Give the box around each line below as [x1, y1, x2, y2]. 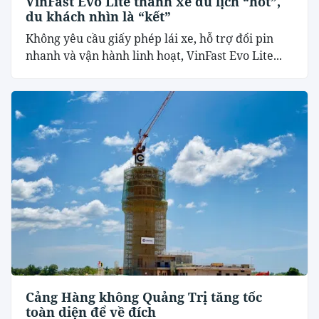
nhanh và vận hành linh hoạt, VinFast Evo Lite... [26, 47, 282, 63]
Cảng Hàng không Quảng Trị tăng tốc [26, 288, 262, 306]
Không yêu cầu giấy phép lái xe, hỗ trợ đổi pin [26, 30, 273, 46]
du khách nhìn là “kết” [26, 7, 171, 25]
